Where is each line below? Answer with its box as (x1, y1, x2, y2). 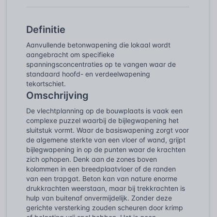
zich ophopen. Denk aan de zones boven (26, 155, 157, 163)
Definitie (26, 23, 65, 35)
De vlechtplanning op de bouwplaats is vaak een (26, 106, 183, 115)
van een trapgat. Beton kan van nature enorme (26, 174, 177, 183)
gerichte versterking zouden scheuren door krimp (26, 203, 183, 212)
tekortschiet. (26, 79, 66, 88)
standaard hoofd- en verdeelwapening (26, 69, 150, 78)
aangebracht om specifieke (26, 50, 114, 59)
